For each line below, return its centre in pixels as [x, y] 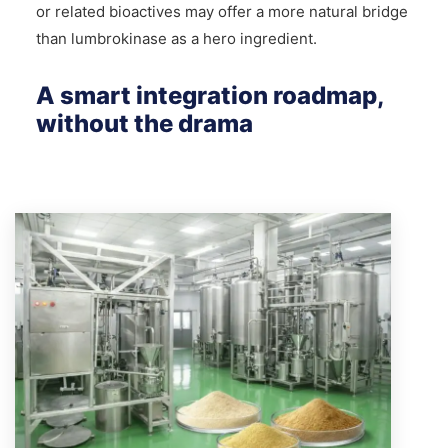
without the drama [144, 123]
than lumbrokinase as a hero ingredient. [176, 38]
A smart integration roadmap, [209, 95]
